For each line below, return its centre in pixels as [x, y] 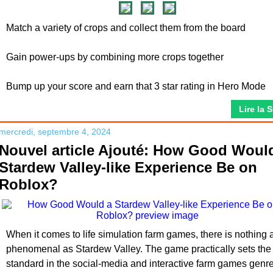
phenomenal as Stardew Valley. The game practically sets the [139, 249]
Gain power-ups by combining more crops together [115, 57]
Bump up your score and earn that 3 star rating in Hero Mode [136, 86]
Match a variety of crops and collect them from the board [126, 28]
